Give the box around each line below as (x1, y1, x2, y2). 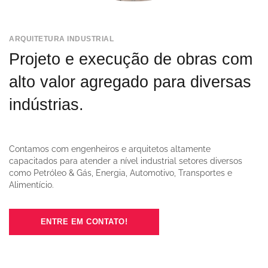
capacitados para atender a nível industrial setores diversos (9, 156, 242, 166)
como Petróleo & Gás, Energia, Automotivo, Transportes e (9, 167, 232, 178)
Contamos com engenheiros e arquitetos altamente (9, 144, 211, 154)
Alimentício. (9, 179, 54, 190)
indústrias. (9, 95, 84, 114)
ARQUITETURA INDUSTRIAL (9, 34, 114, 43)
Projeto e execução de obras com (9, 50, 252, 68)
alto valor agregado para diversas (9, 72, 251, 91)
